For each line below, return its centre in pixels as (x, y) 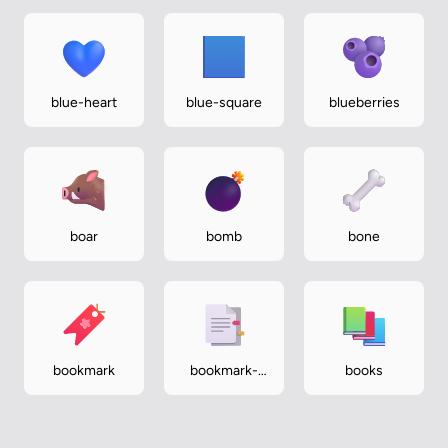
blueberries (364, 102)
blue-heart (84, 102)
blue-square (224, 102)
